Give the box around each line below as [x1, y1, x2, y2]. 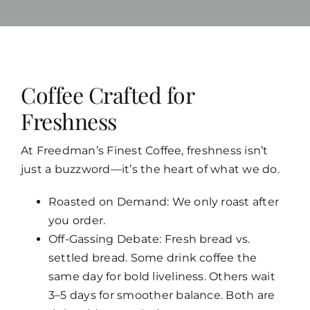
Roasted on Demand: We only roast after [48, 194, 280, 208]
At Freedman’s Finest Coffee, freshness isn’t [20, 143, 268, 157]
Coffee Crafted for [20, 79, 194, 109]
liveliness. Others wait [152, 269, 275, 283]
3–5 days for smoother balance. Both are [48, 288, 275, 302]
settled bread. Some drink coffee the [48, 250, 257, 264]
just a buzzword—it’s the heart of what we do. [20, 162, 280, 176]
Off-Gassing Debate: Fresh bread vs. [48, 232, 250, 246]
